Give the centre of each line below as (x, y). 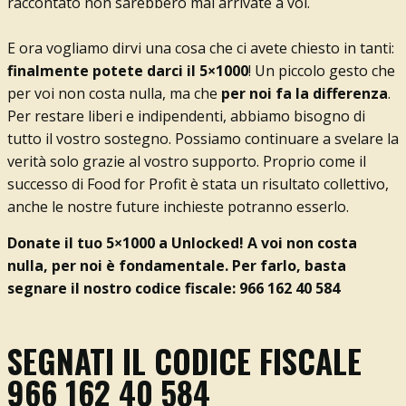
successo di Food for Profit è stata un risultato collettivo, (198, 184)
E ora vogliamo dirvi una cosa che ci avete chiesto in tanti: (200, 48)
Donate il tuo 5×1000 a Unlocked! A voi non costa (182, 242)
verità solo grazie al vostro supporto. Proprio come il (186, 161)
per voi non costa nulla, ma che (114, 93)
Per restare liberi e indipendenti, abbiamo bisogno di (186, 116)
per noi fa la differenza (304, 93)
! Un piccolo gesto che (321, 70)
